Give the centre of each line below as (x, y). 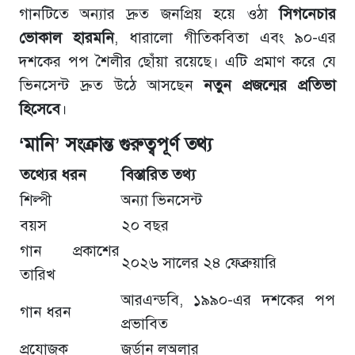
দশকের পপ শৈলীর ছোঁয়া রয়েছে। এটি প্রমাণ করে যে (177, 61)
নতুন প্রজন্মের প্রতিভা (270, 85)
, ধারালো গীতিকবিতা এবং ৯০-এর (225, 37)
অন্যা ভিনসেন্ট (162, 200)
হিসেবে (40, 109)
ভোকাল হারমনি (67, 37)
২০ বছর (145, 225)
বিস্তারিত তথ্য (158, 174)
